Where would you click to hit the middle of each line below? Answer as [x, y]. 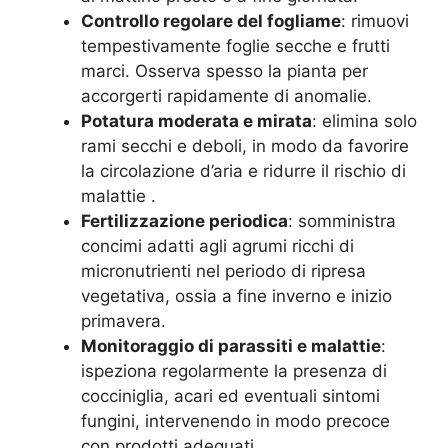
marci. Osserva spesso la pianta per [224, 71]
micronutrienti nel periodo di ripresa [223, 271]
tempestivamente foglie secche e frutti [235, 46]
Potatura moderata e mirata [196, 121]
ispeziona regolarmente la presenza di [234, 371]
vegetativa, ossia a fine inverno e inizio [236, 296]
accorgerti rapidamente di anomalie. [226, 96]
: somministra [342, 221]
